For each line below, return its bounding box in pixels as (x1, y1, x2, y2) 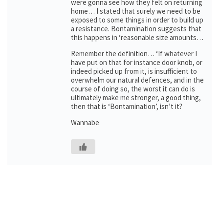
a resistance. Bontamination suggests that (71, 24, 201, 33)
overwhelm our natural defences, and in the (71, 75, 204, 85)
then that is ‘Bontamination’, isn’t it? (71, 102, 182, 111)
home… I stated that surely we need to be (71, 6, 200, 16)
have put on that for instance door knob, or (71, 58, 202, 67)
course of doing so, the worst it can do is (71, 84, 195, 93)
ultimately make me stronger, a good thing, (71, 93, 201, 102)
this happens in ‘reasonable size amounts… (71, 33, 203, 42)
